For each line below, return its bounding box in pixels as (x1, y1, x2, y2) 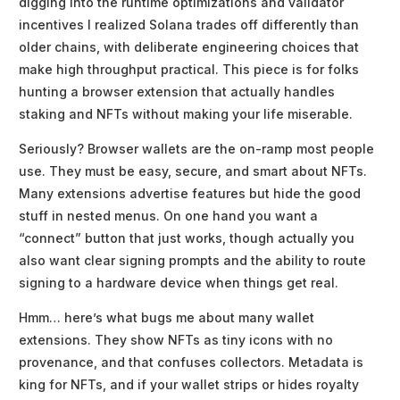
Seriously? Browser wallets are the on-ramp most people (19, 141, 374, 157)
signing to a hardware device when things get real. (19, 275, 338, 291)
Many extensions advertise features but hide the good (19, 186, 361, 202)
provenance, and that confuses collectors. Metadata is (19, 354, 363, 371)
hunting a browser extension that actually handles (19, 84, 335, 100)
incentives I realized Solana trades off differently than (19, 17, 359, 33)
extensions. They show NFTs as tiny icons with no (19, 332, 333, 348)
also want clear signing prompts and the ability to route (19, 253, 366, 269)
